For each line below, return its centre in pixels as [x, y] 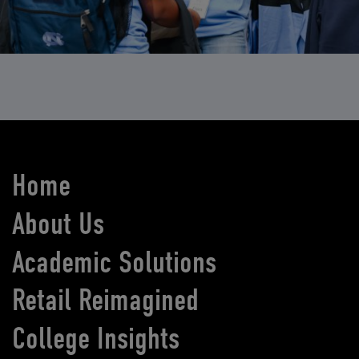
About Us [58, 223]
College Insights [96, 339]
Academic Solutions [115, 262]
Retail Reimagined [106, 300]
